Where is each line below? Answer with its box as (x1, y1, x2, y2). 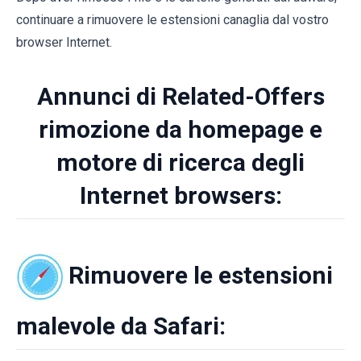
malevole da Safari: (16, 312, 226, 341)
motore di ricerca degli (56, 148, 305, 177)
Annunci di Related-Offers (36, 82, 325, 111)
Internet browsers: (79, 181, 282, 210)
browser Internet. (16, 35, 112, 51)
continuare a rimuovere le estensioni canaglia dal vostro (16, 12, 329, 28)
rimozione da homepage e (39, 115, 322, 144)
